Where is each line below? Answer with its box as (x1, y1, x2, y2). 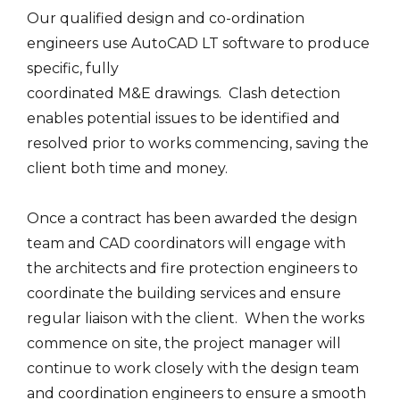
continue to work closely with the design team (27, 360, 359, 378)
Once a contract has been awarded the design (27, 210, 357, 228)
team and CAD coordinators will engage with (27, 235, 346, 253)
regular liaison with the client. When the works (27, 310, 364, 328)
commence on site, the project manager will (27, 335, 341, 353)
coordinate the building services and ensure (27, 285, 341, 303)
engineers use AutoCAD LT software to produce (27, 35, 370, 53)
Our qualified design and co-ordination (27, 10, 304, 28)
